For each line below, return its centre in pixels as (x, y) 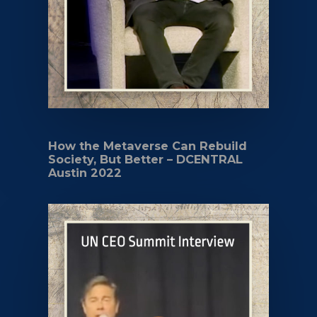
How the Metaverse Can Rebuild (148, 145)
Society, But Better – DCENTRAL (146, 159)
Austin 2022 (85, 172)
